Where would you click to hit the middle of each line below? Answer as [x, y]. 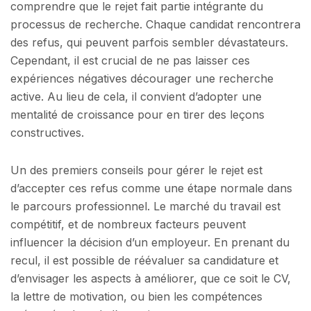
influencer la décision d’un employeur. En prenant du [150, 242]
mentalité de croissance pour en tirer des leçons [137, 115]
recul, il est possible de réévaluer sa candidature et [144, 260]
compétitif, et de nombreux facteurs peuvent [128, 224]
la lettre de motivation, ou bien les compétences [136, 296]
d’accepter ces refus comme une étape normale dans [151, 188]
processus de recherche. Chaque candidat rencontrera [155, 25]
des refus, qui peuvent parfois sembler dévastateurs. [149, 43]
